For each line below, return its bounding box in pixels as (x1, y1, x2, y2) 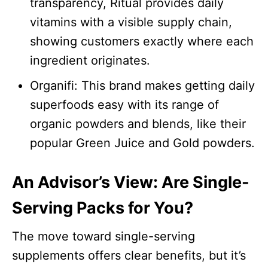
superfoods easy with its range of (30, 98, 219, 112)
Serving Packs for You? (12, 198, 193, 218)
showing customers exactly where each (30, 34, 254, 49)
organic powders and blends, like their (30, 117, 246, 132)
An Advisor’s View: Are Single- (12, 172, 249, 193)
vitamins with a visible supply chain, (30, 15, 232, 30)
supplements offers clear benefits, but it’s (12, 248, 246, 263)
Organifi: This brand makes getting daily (30, 78, 255, 93)
